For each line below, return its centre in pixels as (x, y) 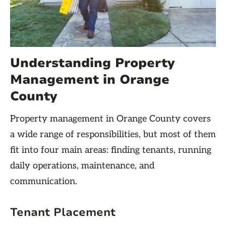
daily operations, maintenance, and (82, 166)
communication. (44, 181)
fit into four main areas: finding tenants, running (111, 150)
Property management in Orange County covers (110, 119)
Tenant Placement (65, 212)
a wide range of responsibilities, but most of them (113, 134)
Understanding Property (92, 63)
